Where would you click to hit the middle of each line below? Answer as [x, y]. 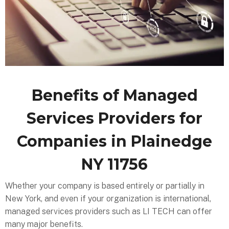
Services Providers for [114, 119]
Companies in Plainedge [114, 142]
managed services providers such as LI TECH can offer [109, 211]
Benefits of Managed [114, 96]
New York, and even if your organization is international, [108, 198]
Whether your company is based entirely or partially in [105, 186]
